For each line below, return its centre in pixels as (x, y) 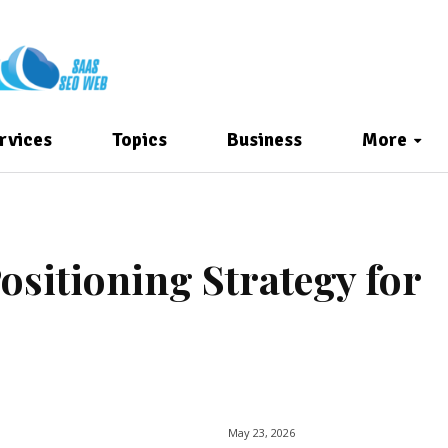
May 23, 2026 (261, 433)
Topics (139, 140)
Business (264, 140)
